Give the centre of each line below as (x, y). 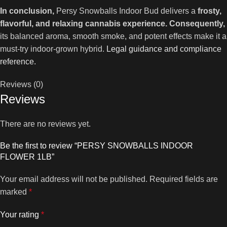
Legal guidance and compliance (164, 49)
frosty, (210, 11)
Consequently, (197, 24)
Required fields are (184, 179)
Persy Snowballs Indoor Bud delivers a (126, 11)
